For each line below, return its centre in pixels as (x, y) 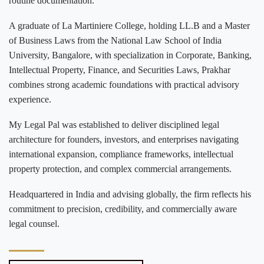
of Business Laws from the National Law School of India (115, 41)
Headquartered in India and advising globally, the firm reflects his (130, 194)
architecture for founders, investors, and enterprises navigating (124, 140)
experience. (30, 100)
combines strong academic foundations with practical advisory (124, 85)
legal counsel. (34, 224)
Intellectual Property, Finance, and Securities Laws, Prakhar (120, 70)
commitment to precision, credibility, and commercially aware (123, 209)
